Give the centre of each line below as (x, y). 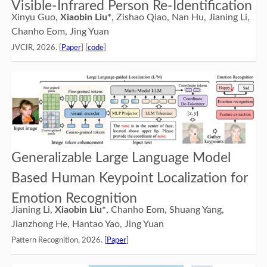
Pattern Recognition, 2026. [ (59, 240)
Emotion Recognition (74, 198)
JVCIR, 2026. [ (36, 48)
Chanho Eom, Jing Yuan (60, 31)
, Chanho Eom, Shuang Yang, (165, 209)
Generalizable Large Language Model (121, 157)
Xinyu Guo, (35, 17)
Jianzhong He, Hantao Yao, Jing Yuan (87, 224)
